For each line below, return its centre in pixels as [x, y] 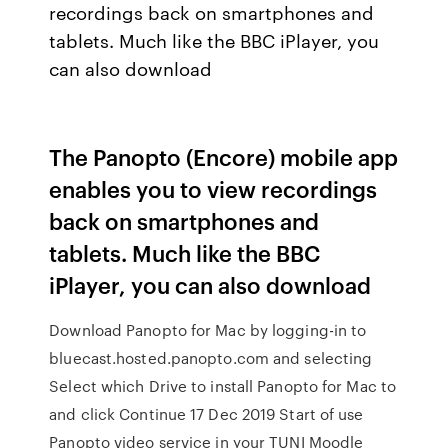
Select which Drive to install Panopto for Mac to [223, 386]
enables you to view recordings [213, 188]
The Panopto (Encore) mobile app [224, 156]
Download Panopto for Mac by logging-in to [208, 330]
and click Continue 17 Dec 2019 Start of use [206, 414]
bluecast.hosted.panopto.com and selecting [211, 358]
